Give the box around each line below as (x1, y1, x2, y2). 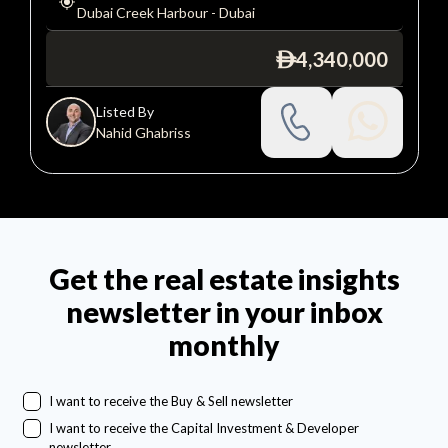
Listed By (95, 103, 154, 121)
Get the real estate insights (48, 262, 400, 297)
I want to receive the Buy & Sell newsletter (48, 393, 293, 410)
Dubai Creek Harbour (76, 3, 208, 21)
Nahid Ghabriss (95, 124, 191, 142)
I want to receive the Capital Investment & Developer (48, 419, 359, 436)
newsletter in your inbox (65, 295, 383, 330)
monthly (168, 328, 280, 363)
